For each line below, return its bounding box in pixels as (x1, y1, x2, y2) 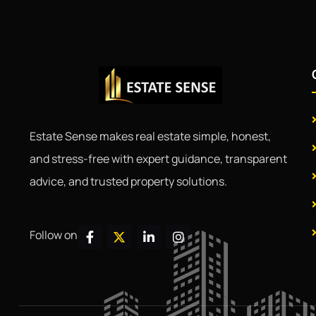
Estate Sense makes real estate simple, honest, (30, 128, 271, 144)
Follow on (30, 227, 78, 243)
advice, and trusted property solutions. (30, 174, 227, 189)
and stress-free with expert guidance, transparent (30, 151, 287, 166)
